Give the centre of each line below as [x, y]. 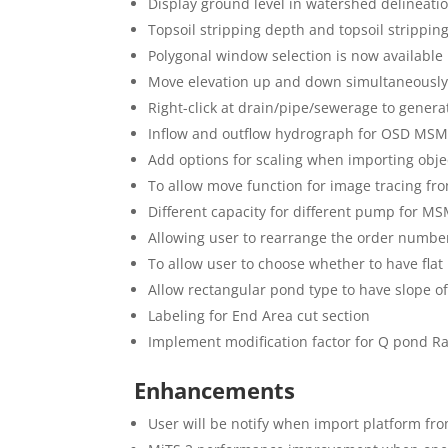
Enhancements [218, 389]
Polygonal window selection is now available [296, 55]
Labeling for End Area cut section [259, 315]
